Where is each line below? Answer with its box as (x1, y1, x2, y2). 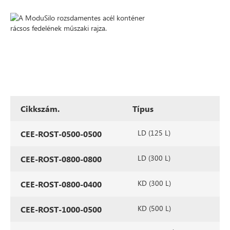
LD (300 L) (138, 153, 170, 163)
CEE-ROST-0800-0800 (21, 154, 102, 164)
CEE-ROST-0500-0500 (21, 128, 102, 139)
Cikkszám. (21, 103, 60, 114)
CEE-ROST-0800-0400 (21, 179, 102, 189)
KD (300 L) (138, 178, 171, 188)
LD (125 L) (138, 128, 170, 138)
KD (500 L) (138, 203, 171, 213)
